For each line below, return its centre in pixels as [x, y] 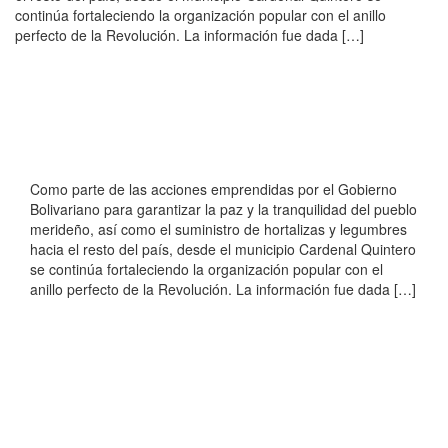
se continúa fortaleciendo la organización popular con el [206, 269]
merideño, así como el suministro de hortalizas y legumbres [218, 229]
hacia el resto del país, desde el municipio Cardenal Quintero [223, 249]
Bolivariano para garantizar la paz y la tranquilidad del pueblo [223, 209]
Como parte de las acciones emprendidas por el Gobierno [213, 189]
